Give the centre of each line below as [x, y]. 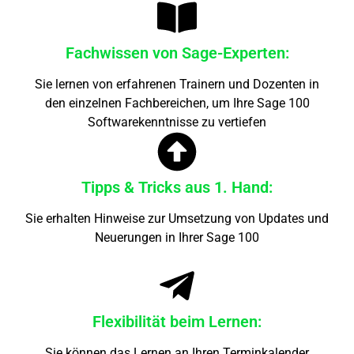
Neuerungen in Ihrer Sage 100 [177, 237]
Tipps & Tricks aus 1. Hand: [177, 187]
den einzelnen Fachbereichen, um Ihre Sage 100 [177, 103]
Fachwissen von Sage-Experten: [177, 53]
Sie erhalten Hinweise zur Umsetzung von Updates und [177, 218]
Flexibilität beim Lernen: [177, 321]
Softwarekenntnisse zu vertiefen [177, 122]
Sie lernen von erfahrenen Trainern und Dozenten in [177, 84]
